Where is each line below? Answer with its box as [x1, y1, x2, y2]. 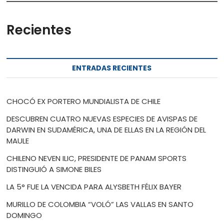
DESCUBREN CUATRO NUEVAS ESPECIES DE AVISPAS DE [6, 113, 198, 124]
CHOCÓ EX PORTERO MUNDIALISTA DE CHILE [6, 95, 161, 106]
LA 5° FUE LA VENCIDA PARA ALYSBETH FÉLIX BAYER [6, 181, 182, 192]
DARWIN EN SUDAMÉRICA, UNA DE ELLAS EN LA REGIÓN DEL [6, 124, 206, 135]
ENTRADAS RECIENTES [72, 62, 152, 73]
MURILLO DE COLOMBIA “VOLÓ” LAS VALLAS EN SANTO [6, 198, 194, 209]
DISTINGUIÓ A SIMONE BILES [6, 163, 102, 174]
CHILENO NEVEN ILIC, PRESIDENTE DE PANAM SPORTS [6, 152, 187, 163]
